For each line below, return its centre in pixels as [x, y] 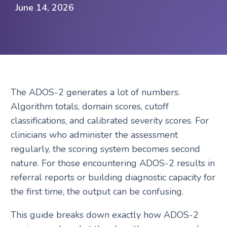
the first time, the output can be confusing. [97, 192]
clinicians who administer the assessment [94, 135]
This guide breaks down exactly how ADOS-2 [104, 215]
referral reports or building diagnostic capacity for [113, 177]
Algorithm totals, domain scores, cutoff [89, 106]
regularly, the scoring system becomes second [105, 149]
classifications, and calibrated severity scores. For [109, 121]
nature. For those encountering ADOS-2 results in [112, 163]
